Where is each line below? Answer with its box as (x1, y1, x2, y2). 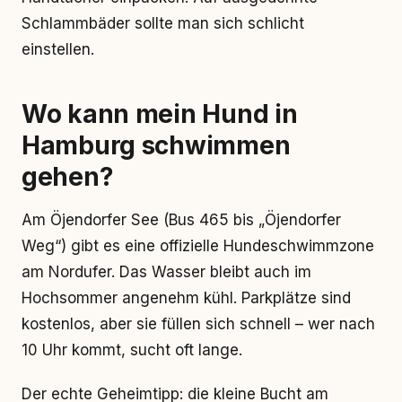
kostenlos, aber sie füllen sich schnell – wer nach (22, 315, 375, 333)
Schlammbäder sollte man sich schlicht (22, 14, 304, 32)
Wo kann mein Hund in (22, 99, 298, 129)
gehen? (22, 162, 114, 192)
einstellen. (22, 40, 94, 58)
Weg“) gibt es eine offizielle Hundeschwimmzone (22, 237, 374, 255)
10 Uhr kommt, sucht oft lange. (22, 341, 242, 359)
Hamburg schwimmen (22, 130, 291, 161)
